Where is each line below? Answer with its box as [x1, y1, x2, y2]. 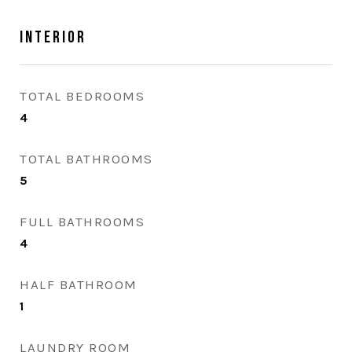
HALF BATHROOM [20, 277, 137, 292]
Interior [20, 27, 86, 47]
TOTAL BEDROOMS [20, 88, 145, 104]
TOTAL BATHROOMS [20, 151, 153, 167]
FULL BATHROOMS [20, 214, 145, 229]
